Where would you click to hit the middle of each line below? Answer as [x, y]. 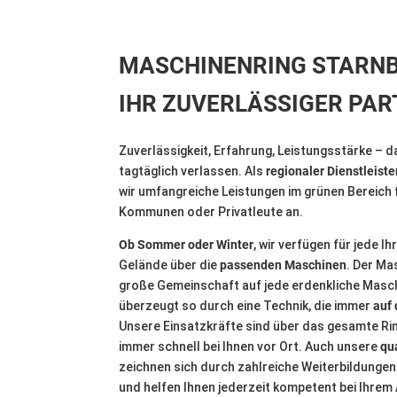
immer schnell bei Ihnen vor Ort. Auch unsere [250, 347]
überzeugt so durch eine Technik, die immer [246, 306]
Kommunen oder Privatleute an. [211, 212]
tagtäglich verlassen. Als [193, 171]
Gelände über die [170, 265]
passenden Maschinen [284, 265]
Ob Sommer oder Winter [187, 245]
